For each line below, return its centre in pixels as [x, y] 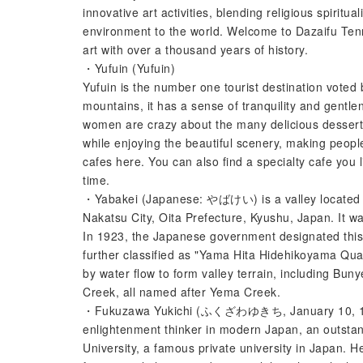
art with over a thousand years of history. [195, 49]
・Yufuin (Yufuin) [129, 68]
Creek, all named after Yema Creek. [181, 292]
